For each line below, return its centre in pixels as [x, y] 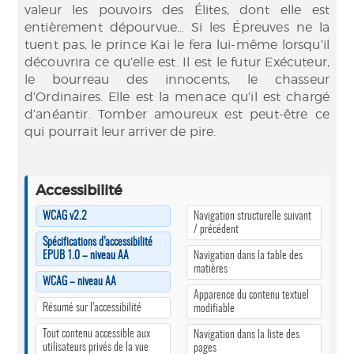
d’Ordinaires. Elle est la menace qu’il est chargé [177, 97]
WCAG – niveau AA [79, 282]
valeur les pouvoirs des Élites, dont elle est [177, 10]
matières [211, 269]
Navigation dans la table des [248, 256]
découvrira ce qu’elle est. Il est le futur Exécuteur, [177, 62]
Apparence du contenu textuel [251, 295]
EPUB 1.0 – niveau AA [86, 256]
